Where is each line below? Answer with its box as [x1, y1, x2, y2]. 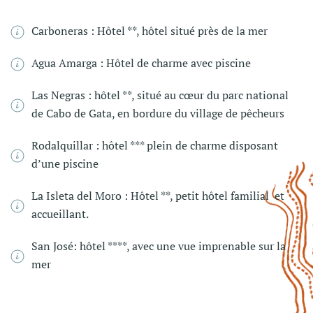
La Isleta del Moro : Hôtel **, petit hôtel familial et [31, 187, 284, 203]
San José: [31, 238, 80, 254]
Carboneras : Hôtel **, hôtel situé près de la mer [31, 22, 268, 38]
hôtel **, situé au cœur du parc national [94, 87, 289, 103]
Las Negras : [31, 87, 94, 103]
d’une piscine [31, 155, 99, 171]
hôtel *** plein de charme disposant [102, 137, 278, 153]
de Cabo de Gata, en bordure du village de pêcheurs [31, 105, 284, 121]
